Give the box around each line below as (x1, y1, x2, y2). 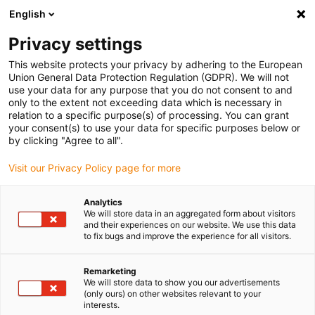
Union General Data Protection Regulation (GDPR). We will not (8, 71, 289, 83)
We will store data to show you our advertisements (84, 277, 280, 288)
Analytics (84, 197, 122, 207)
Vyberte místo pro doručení (17, 17, 205, 34)
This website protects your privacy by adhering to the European (8, 58, 302, 70)
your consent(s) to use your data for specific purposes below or (8, 122, 300, 134)
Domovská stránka (25, 214, 97, 224)
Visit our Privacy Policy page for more (8, 162, 181, 174)
